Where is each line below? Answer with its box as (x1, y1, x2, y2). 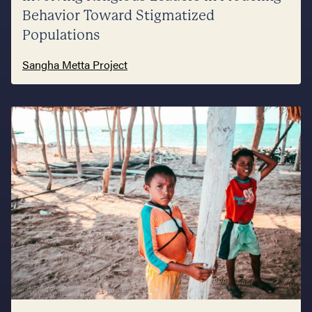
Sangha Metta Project (22, 56, 127, 72)
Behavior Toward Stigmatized (22, 7, 214, 24)
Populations (22, 26, 100, 43)
